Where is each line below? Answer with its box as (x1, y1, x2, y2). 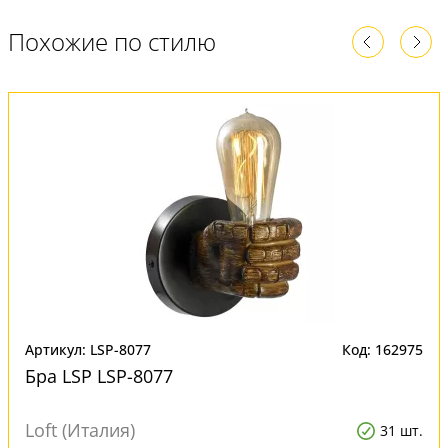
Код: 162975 (342, 340, 423, 360)
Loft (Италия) (25, 418, 135, 443)
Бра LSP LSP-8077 (25, 364, 173, 389)
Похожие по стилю (8, 25, 216, 59)
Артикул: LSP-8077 (25, 340, 151, 360)
